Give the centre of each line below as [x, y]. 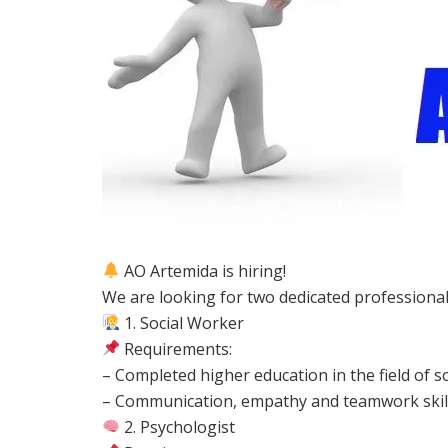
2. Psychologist [178, 426]
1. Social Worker [182, 322]
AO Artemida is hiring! [203, 270]
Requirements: [176, 348]
